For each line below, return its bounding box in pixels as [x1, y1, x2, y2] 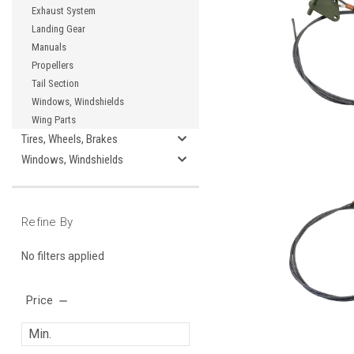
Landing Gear [32, 23, 85, 35]
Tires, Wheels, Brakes [21, 132, 118, 146]
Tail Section [32, 77, 79, 89]
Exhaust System [32, 5, 96, 17]
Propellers [32, 59, 73, 71]
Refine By [21, 215, 73, 229]
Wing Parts [32, 114, 76, 126]
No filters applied [21, 249, 104, 262]
